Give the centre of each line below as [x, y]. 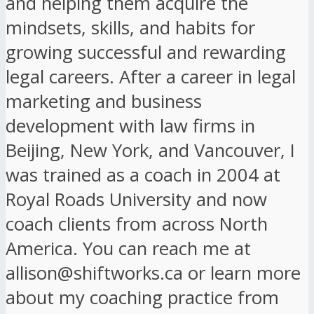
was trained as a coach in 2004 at [143, 175]
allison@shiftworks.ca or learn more [153, 273]
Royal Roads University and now [136, 199]
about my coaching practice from [142, 297]
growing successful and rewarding [146, 52]
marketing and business [104, 101]
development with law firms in [130, 125]
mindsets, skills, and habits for [130, 27]
